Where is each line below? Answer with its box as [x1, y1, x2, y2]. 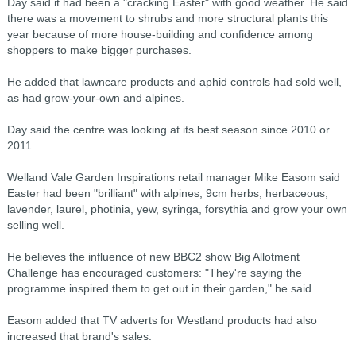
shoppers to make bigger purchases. [6, 44, 192, 56]
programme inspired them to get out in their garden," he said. [6, 282, 315, 295]
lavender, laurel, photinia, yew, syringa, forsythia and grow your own [6, 203, 347, 215]
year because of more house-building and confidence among [6, 28, 313, 41]
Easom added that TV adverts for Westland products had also [6, 314, 317, 327]
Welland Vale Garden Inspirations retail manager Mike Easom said [6, 171, 340, 184]
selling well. [6, 219, 64, 231]
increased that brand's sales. [6, 330, 152, 342]
